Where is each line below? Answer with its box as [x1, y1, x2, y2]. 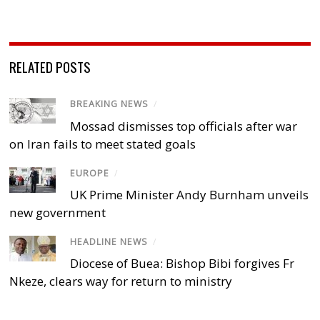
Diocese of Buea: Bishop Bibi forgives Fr [70, 254, 295, 271]
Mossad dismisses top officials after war [70, 117, 298, 134]
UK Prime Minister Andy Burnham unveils [70, 186, 309, 203]
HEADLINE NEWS [70, 235, 149, 248]
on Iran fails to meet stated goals [9, 135, 196, 152]
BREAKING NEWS [70, 98, 149, 111]
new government [9, 204, 106, 221]
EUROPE [70, 166, 110, 179]
